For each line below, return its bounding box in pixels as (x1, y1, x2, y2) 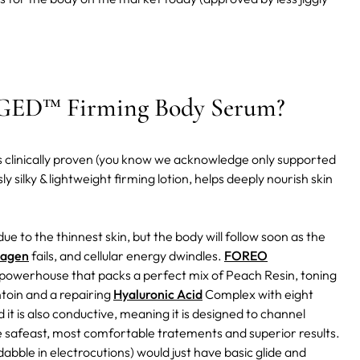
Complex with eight (202, 285, 313, 302)
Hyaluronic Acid (113, 285, 202, 302)
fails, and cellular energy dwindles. (29, 247, 224, 264)
